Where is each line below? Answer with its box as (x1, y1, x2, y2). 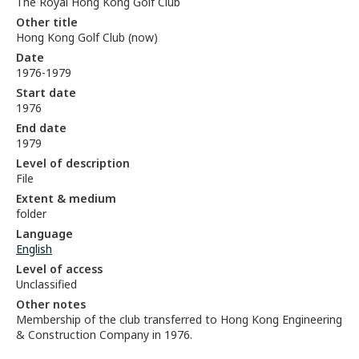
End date (16, 120, 67, 135)
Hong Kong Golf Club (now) (16, 30, 158, 45)
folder (16, 206, 46, 221)
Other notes (16, 296, 86, 312)
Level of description (16, 155, 130, 171)
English (16, 241, 52, 256)
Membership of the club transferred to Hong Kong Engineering (16, 312, 342, 327)
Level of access (16, 261, 103, 276)
